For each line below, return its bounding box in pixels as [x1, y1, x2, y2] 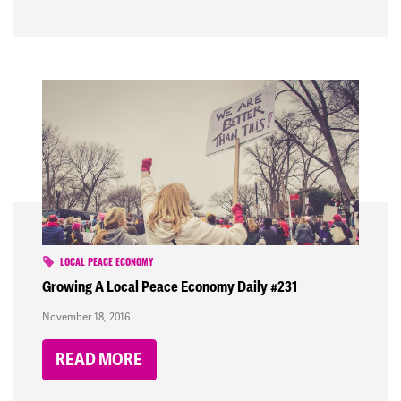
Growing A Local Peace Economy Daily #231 [42, 277, 297, 297]
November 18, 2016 [42, 311, 130, 324]
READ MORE [55, 349, 143, 371]
